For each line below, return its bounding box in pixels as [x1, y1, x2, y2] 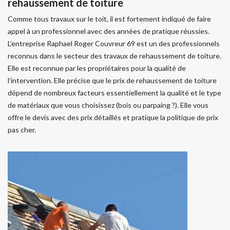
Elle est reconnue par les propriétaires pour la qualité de [8, 63, 186, 72]
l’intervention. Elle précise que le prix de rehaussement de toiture [8, 75, 217, 85]
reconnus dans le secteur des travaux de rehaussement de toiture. [8, 51, 221, 60]
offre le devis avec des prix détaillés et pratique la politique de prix [8, 112, 218, 122]
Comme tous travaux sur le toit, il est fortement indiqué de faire [8, 14, 211, 23]
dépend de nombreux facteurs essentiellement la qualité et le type [8, 88, 221, 97]
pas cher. [8, 125, 36, 134]
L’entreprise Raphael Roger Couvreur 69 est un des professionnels [8, 39, 220, 48]
